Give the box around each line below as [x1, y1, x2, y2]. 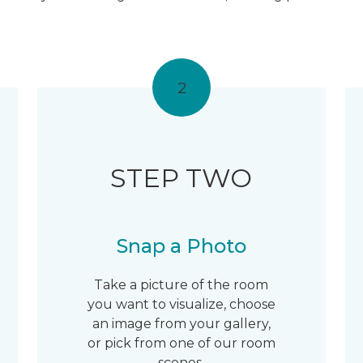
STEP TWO [110, 162, 253, 194]
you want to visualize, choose [87, 297, 275, 312]
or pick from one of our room [87, 335, 275, 351]
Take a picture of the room [94, 277, 269, 293]
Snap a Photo [116, 234, 246, 258]
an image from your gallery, [92, 316, 271, 331]
